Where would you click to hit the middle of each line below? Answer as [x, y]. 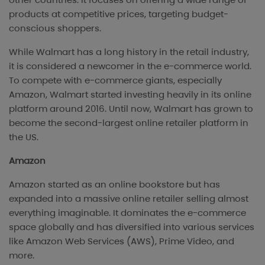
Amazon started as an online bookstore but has [114, 185]
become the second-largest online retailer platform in [129, 123]
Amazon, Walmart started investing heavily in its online [130, 95]
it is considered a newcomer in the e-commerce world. [130, 66]
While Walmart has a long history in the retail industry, [129, 52]
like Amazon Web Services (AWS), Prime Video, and [122, 241]
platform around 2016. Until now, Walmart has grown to [131, 109]
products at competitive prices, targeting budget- [119, 14]
